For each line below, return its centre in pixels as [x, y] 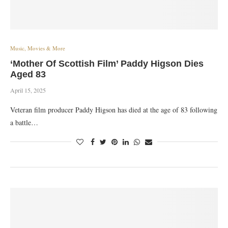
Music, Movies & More [38, 48]
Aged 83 [28, 74]
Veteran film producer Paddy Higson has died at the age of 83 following [114, 110]
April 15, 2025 [28, 90]
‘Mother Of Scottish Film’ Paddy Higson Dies [107, 64]
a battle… [24, 122]
